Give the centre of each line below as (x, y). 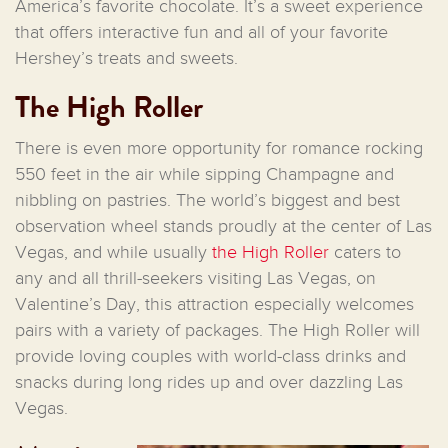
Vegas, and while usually (113, 251)
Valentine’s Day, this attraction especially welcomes (214, 303)
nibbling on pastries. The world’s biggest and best (207, 199)
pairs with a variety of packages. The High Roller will (217, 329)
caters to (365, 251)
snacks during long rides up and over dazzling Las (209, 381)
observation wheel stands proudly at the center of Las (223, 225)
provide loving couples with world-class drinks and (210, 355)
